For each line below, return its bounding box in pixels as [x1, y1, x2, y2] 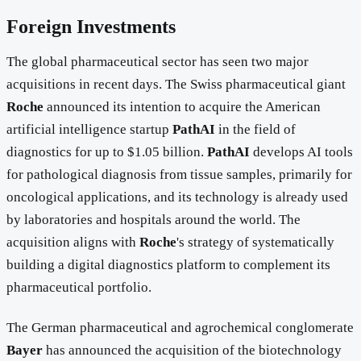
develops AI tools [250, 144, 353, 160]
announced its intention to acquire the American [44, 99, 321, 115]
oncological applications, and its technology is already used [6, 189, 348, 205]
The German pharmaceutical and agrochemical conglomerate [6, 319, 354, 335]
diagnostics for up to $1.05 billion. [6, 144, 207, 160]
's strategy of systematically [176, 234, 334, 251]
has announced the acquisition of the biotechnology [43, 342, 342, 358]
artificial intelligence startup [6, 122, 172, 138]
